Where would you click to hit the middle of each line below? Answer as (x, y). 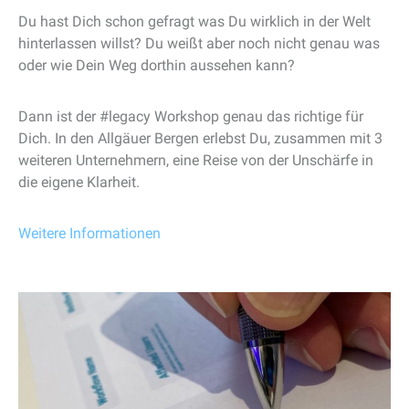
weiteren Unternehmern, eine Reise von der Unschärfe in (196, 160)
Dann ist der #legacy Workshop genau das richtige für (191, 116)
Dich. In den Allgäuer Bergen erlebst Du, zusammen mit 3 (200, 138)
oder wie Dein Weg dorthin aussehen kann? (157, 65)
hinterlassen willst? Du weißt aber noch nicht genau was (199, 43)
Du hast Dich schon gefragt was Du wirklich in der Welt (194, 21)
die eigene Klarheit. (79, 182)
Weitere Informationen (89, 233)
